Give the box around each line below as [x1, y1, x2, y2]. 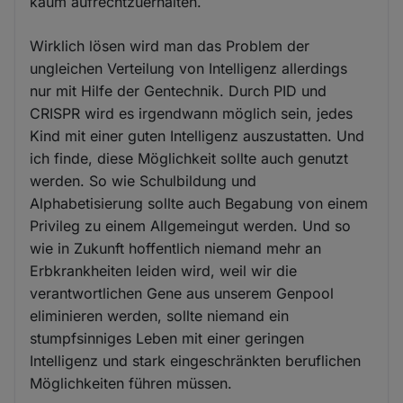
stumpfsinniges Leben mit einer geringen [30, 328, 305, 347]
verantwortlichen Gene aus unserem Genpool [30, 283, 335, 302]
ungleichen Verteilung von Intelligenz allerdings [30, 58, 348, 77]
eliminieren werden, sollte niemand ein [30, 306, 290, 325]
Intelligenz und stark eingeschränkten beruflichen [30, 351, 362, 370]
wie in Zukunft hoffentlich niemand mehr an [30, 238, 322, 257]
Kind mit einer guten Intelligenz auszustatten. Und [30, 126, 365, 145]
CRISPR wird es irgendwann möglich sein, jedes [30, 103, 354, 122]
